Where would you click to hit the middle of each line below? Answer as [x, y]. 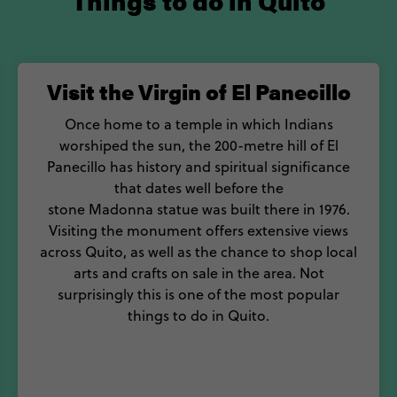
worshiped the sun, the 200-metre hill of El [198, 145]
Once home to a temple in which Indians [198, 124]
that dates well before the [198, 188]
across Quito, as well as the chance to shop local [198, 252]
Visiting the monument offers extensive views [198, 230]
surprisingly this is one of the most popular [198, 294]
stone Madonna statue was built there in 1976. [198, 209]
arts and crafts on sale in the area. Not [198, 273]
